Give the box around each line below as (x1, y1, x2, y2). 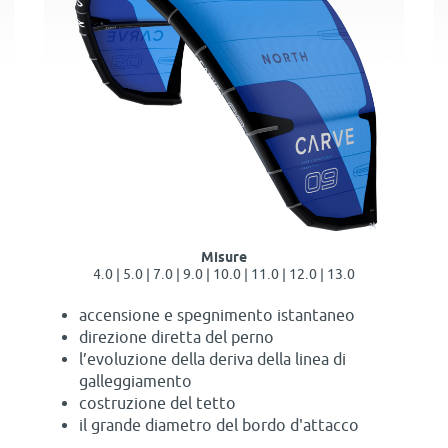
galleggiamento (79, 372, 192, 391)
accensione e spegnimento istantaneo (79, 306, 355, 325)
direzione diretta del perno (79, 328, 274, 347)
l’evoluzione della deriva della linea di (79, 350, 346, 369)
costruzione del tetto (79, 394, 236, 413)
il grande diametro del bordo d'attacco (79, 416, 359, 435)
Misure (201, 249, 247, 266)
